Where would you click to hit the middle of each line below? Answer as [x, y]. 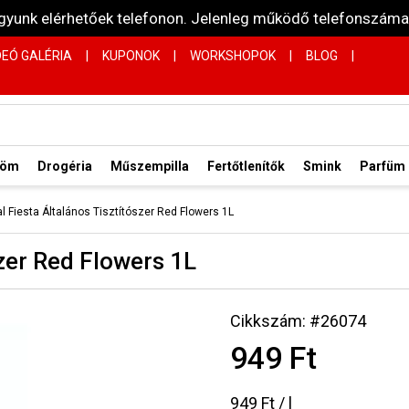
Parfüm [383, 166]
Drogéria [65, 166]
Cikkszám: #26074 [298, 321]
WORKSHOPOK [233, 55]
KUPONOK [131, 55]
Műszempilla [150, 166]
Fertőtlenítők [246, 166]
